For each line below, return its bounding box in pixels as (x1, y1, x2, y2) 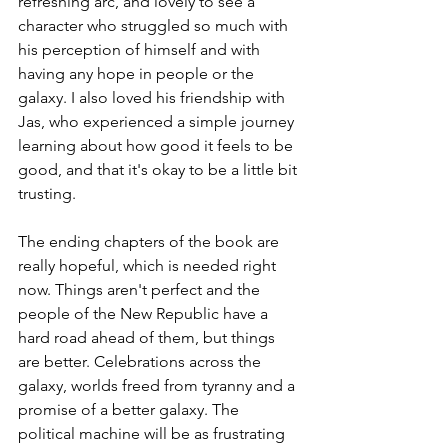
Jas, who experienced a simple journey (18, 112, 298, 131)
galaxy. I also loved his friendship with (18, 88, 289, 107)
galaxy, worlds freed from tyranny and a (18, 376, 299, 395)
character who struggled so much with (18, 16, 292, 35)
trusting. (18, 184, 76, 203)
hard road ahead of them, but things (18, 328, 279, 347)
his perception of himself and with (18, 40, 264, 59)
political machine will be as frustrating (18, 424, 289, 443)
